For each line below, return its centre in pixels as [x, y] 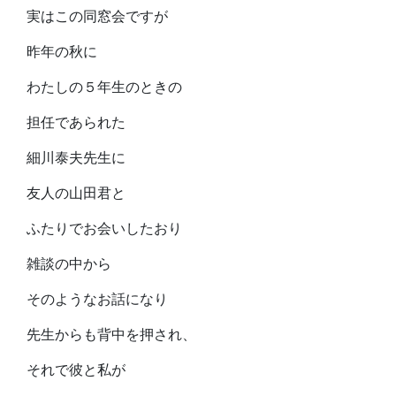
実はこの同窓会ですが [97, 16]
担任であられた [76, 122]
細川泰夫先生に [76, 158]
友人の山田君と [76, 193]
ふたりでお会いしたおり [104, 228]
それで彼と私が [76, 370]
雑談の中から [69, 264]
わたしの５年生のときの [104, 87]
